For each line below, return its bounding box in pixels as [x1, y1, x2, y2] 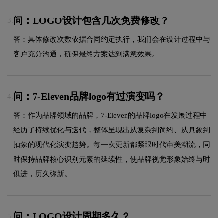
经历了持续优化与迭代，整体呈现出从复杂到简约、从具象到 [13, 126, 210, 134]
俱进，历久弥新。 [13, 169, 72, 178]
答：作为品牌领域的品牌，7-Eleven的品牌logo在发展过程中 [13, 111, 207, 119]
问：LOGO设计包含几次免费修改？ [13, 15, 169, 26]
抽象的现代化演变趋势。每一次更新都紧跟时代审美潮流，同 [13, 140, 210, 148]
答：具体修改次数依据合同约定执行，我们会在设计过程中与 [13, 35, 210, 43]
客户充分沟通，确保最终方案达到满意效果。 [13, 50, 159, 58]
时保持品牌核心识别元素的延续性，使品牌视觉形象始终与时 [13, 155, 210, 163]
